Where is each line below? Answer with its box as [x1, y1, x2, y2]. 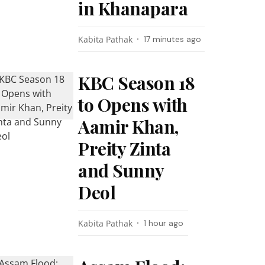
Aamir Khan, [78, 115, 179, 138]
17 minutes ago [144, 34, 202, 44]
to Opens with [78, 93, 188, 117]
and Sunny [78, 159, 164, 182]
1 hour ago [144, 218, 184, 228]
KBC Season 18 [78, 71, 195, 95]
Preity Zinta [78, 137, 171, 160]
